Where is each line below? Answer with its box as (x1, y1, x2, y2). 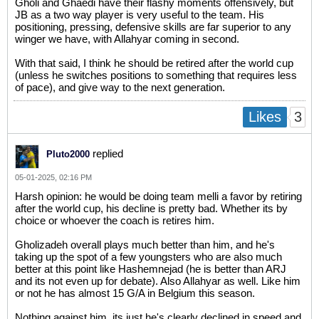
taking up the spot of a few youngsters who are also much (15, 251, 282, 263)
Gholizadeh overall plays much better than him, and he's (15, 239, 275, 251)
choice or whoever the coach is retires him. (15, 214, 214, 227)
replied (90, 147, 123, 160)
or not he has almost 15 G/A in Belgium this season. (15, 287, 255, 300)
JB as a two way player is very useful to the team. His (15, 9, 264, 21)
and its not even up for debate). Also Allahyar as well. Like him (15, 275, 300, 288)
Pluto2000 (46, 149, 90, 160)
